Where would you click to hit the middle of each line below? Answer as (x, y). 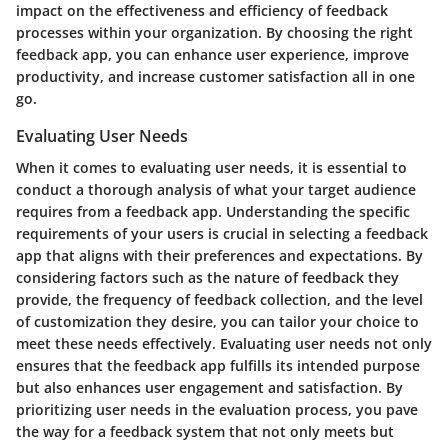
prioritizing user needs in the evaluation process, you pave (217, 409)
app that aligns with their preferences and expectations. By (219, 255)
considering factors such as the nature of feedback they (207, 277)
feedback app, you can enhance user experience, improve (212, 54)
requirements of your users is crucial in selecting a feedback (222, 233)
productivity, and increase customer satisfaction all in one (215, 76)
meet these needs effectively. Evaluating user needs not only (224, 343)
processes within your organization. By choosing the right (214, 32)
